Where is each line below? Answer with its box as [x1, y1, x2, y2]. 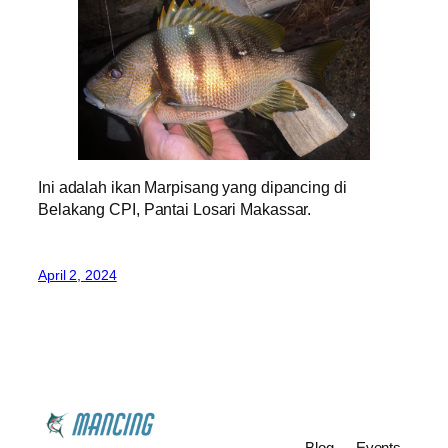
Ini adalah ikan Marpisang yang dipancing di [38, 177, 347, 196]
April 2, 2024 [38, 267, 117, 284]
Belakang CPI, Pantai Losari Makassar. [38, 199, 312, 218]
